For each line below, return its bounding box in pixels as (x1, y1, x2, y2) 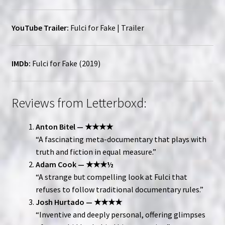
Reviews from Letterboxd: (11, 95, 147, 111)
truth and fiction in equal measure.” (35, 147, 156, 157)
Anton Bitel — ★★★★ (35, 122, 113, 132)
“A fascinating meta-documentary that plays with (35, 134, 206, 145)
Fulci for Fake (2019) (32, 58, 100, 68)
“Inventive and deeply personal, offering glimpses (35, 209, 205, 220)
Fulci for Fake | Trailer (70, 22, 144, 33)
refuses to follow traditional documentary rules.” (35, 184, 203, 195)
